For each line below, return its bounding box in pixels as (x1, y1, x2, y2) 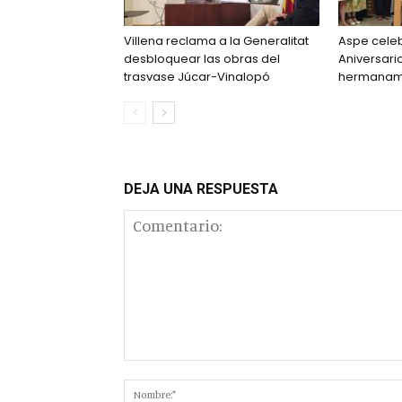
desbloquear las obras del (124, 50, 280, 67)
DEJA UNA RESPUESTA (124, 180, 278, 198)
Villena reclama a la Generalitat (124, 32, 309, 49)
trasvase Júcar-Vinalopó (124, 68, 270, 85)
